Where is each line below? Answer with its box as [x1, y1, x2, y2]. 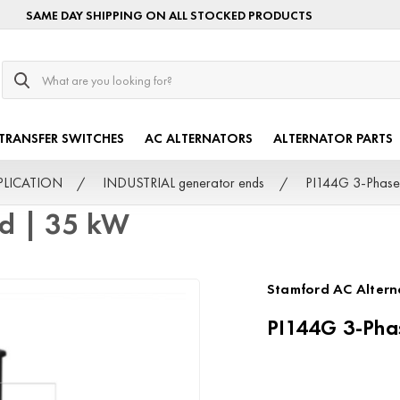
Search [2, 61, 41, 79]
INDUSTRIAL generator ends [103, 172, 265, 192]
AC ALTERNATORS [145, 129, 254, 148]
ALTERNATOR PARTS [273, 129, 394, 148]
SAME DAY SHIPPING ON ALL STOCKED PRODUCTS [26, 6, 313, 23]
